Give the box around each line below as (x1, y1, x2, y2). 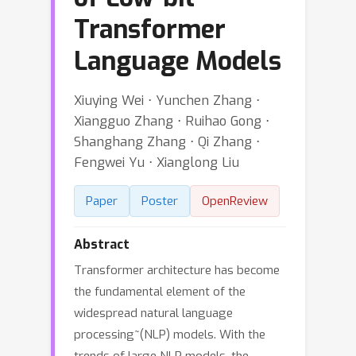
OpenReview (202, 193, 268, 209)
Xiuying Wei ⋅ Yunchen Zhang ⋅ (74, 91, 260, 109)
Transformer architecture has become (74, 262, 280, 278)
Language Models (74, 44, 281, 78)
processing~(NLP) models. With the (74, 327, 265, 342)
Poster (141, 193, 178, 209)
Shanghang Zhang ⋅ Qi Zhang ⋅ (74, 133, 260, 150)
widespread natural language (74, 305, 233, 321)
